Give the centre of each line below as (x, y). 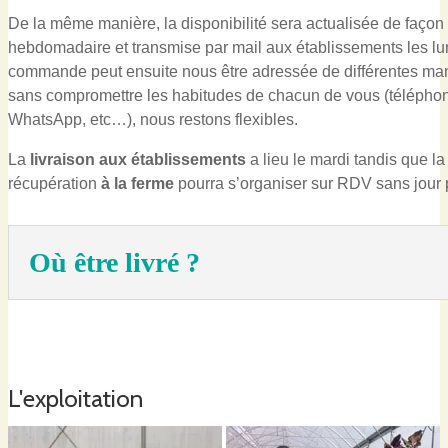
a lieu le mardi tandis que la (345, 159)
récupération (54, 183)
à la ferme (137, 183)
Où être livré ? (114, 263)
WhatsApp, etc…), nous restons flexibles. (153, 119)
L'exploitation (75, 398)
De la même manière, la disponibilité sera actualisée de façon (226, 23)
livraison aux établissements (138, 159)
